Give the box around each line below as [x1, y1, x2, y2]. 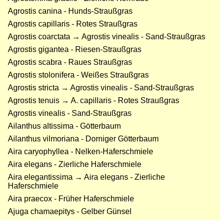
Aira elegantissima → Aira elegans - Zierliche [8, 173, 165, 182]
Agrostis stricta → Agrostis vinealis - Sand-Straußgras [8, 83, 194, 92]
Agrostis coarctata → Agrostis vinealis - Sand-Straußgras [8, 32, 205, 41]
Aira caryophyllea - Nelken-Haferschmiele [8, 147, 153, 156]
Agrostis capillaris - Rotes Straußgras [8, 20, 137, 28]
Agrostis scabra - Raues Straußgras [8, 58, 132, 67]
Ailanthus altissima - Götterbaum [8, 122, 121, 131]
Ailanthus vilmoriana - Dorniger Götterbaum [8, 135, 159, 143]
